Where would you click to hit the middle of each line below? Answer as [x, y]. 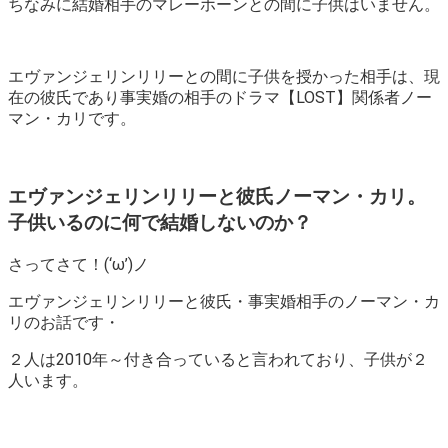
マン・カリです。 [72, 119]
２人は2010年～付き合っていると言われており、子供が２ [218, 359]
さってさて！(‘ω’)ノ [78, 264]
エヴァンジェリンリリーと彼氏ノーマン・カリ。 [217, 197]
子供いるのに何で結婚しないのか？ [160, 223]
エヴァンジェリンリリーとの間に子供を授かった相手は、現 [224, 77]
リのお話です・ [64, 322]
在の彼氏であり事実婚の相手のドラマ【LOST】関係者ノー [220, 98]
